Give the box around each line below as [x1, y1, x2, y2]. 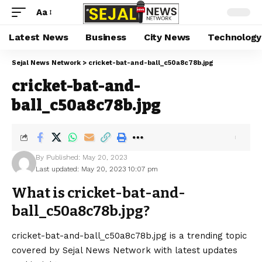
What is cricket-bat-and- [12, 185, 185, 201]
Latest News [9, 32, 68, 43]
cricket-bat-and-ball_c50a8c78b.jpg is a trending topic [12, 230, 247, 242]
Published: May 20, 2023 [46, 153, 127, 161]
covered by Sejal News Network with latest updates [12, 245, 237, 256]
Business [85, 32, 126, 43]
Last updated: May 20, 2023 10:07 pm [35, 165, 158, 173]
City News [143, 32, 191, 43]
